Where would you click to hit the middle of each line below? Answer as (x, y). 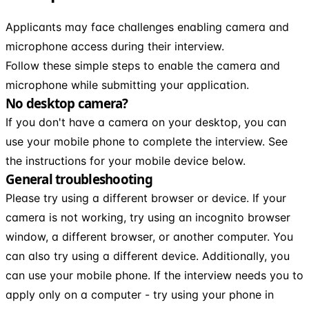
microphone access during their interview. (115, 46)
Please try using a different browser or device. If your (146, 198)
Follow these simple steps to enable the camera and (143, 65)
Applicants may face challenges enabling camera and (147, 27)
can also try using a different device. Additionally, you (148, 256)
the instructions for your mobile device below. (126, 160)
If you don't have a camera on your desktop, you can (146, 122)
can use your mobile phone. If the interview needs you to (154, 275)
